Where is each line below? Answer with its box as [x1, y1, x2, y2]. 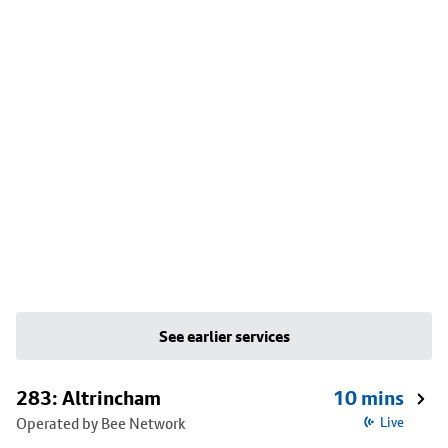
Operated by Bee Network [16, 414, 186, 433]
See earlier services [158, 326, 290, 346]
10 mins [333, 386, 404, 410]
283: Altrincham [16, 386, 161, 410]
